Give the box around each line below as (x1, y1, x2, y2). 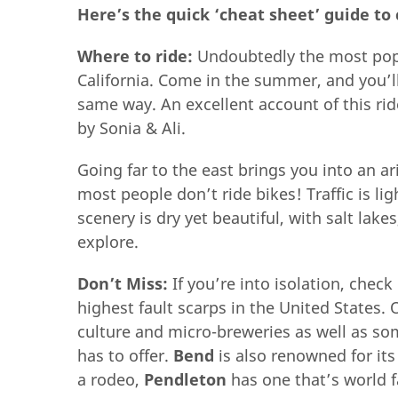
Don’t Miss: (77, 273, 172, 294)
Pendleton (144, 369, 227, 390)
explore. (77, 231, 139, 252)
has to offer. (77, 345, 173, 366)
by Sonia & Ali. (77, 117, 186, 139)
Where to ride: (77, 45, 193, 67)
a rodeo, (77, 369, 144, 390)
